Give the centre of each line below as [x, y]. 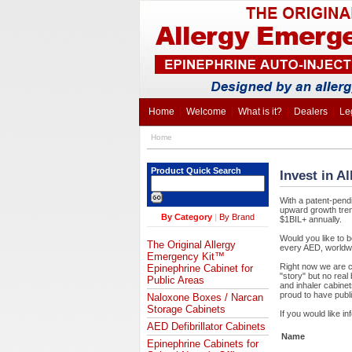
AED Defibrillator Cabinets [206, 326]
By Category [187, 217]
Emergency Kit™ [186, 257]
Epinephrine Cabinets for [203, 344]
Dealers [311, 112]
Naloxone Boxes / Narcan [205, 297]
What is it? [260, 112]
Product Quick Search [196, 170]
